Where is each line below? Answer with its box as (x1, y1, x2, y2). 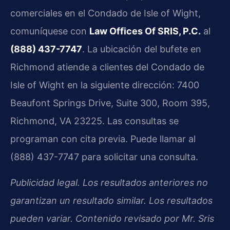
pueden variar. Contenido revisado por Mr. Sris (10, 213, 214, 224)
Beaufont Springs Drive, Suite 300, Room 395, (10, 98, 210, 109)
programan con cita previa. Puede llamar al (10, 133, 196, 145)
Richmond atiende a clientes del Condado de (10, 62, 204, 73)
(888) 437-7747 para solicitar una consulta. (10, 151, 198, 163)
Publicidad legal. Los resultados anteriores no (10, 177, 208, 188)
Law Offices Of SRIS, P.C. (89, 26, 201, 37)
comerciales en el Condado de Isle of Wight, (10, 8, 201, 19)
